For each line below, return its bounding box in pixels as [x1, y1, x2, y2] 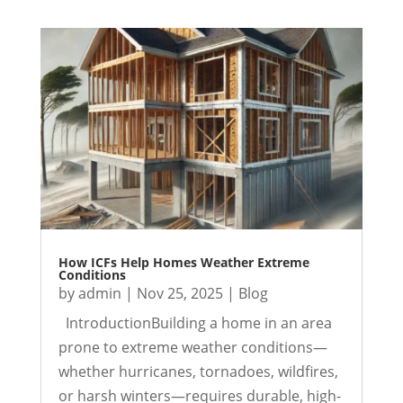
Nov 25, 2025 [136, 283, 223, 304]
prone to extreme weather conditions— [58, 337, 327, 358]
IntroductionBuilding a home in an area [58, 313, 332, 334]
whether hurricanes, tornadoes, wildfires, [58, 362, 338, 382]
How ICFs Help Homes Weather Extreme [58, 254, 309, 272]
